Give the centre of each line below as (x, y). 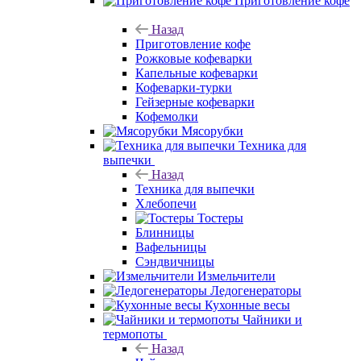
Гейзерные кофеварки (195, 102)
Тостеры (220, 218)
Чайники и (272, 319)
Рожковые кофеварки (194, 58)
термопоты (133, 334)
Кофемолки (167, 116)
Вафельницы (171, 247)
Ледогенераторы (256, 290)
